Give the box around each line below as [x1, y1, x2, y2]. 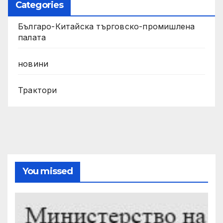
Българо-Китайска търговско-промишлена [18, 21, 195, 31]
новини [18, 58, 49, 69]
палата [18, 32, 46, 42]
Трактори [18, 85, 57, 95]
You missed [22, 166, 73, 177]
